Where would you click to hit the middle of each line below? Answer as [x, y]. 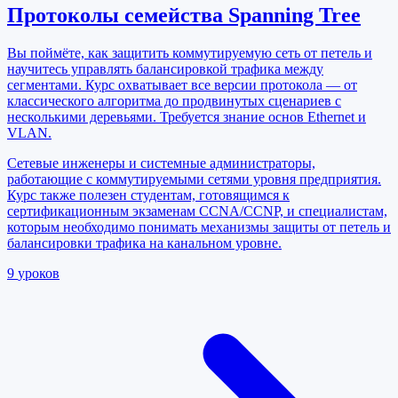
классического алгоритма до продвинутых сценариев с [174, 100]
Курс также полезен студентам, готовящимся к [148, 195]
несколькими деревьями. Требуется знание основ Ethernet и [187, 116]
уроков [39, 273]
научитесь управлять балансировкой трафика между [165, 68]
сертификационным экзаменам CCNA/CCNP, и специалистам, [197, 211]
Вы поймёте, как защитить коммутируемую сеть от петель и [190, 52]
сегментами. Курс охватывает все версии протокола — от [182, 84]
